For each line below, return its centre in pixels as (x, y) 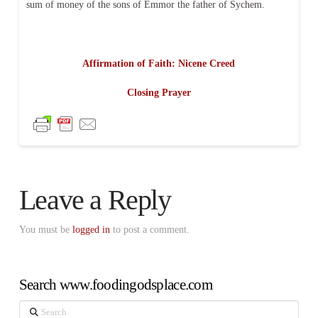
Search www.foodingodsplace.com (115, 285)
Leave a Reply (95, 200)
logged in (91, 230)
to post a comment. (149, 230)
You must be (45, 230)
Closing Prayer (159, 93)
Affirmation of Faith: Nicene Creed (159, 63)
